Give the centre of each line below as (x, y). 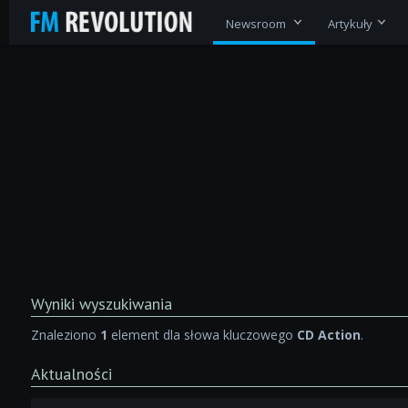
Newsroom (257, 23)
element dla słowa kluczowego (202, 334)
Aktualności (71, 373)
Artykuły (350, 23)
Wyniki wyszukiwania (101, 303)
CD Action (328, 334)
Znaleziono (65, 334)
